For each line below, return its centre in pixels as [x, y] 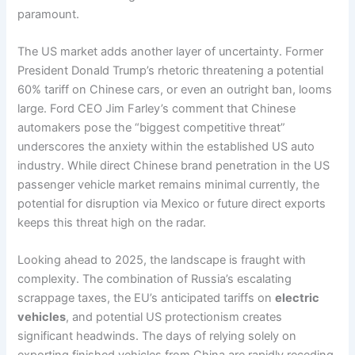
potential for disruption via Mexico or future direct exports [172, 204]
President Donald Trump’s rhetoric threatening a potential [171, 71]
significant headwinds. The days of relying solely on [157, 336]
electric [298, 298]
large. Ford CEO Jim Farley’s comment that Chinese [157, 109]
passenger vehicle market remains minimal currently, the [169, 185]
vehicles [42, 317]
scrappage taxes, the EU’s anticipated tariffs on [147, 298]
